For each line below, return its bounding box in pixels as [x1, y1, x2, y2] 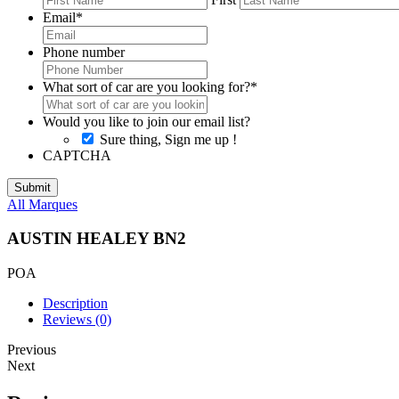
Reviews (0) [43, 312, 111, 328]
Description [43, 296, 108, 312]
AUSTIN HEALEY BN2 [7, 229, 186, 248]
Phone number [43, 44, 125, 60]
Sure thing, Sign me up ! [100, 131, 237, 147]
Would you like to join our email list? [43, 113, 250, 129]
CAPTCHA [43, 147, 111, 163]
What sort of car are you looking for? [43, 78, 250, 94]
